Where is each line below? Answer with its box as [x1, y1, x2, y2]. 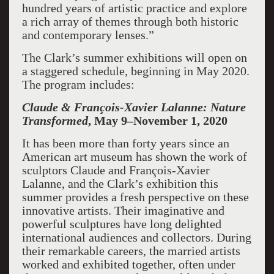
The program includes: [21, 78, 138, 91]
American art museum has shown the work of [21, 150, 247, 163]
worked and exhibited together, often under [21, 257, 235, 271]
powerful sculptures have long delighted [21, 217, 221, 231]
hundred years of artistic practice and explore [21, 1, 247, 15]
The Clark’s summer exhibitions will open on [21, 51, 247, 64]
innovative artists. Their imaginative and [21, 204, 224, 217]
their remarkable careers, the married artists [21, 244, 240, 257]
